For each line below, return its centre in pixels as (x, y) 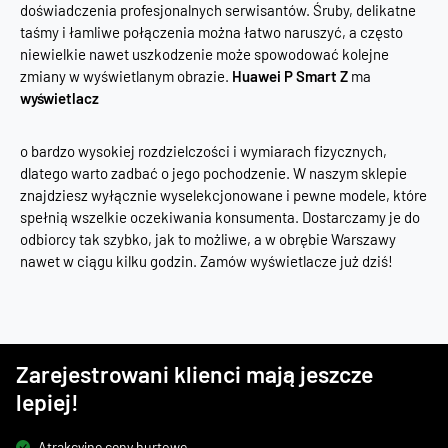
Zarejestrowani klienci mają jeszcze (194, 374)
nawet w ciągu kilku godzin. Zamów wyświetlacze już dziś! (206, 261)
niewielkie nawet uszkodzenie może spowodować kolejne (204, 54)
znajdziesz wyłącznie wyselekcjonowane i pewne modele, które (223, 195)
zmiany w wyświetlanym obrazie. (126, 76)
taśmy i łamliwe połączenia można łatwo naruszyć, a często (211, 32)
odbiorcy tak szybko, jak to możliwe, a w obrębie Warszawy (208, 239)
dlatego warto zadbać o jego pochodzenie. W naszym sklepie (213, 173)
